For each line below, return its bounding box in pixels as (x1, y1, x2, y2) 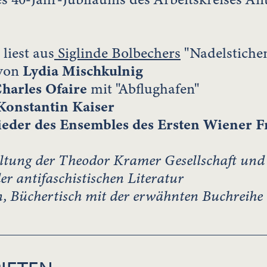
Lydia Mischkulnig (23, 61, 143, 82)
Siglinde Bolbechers (54, 43, 181, 64)
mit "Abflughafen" (87, 79, 199, 100)
